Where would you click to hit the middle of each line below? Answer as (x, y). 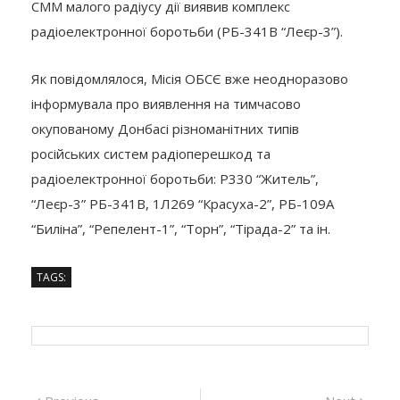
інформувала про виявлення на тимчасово (166, 103)
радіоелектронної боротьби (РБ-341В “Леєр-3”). (187, 31)
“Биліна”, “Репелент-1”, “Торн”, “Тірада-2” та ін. (181, 228)
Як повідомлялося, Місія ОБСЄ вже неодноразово (190, 78)
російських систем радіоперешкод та (151, 153)
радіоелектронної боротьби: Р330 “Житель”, (175, 178)
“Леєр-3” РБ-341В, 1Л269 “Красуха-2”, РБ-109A (183, 203)
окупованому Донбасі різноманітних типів (165, 128)
